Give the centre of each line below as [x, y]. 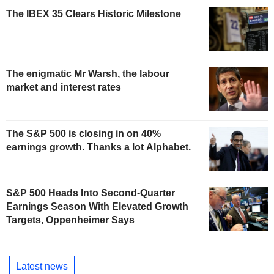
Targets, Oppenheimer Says [70, 220]
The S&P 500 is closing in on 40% [83, 133]
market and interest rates [64, 87]
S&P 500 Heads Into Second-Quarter [91, 193]
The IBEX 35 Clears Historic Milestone [94, 13]
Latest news [42, 266]
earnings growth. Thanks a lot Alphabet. [98, 147]
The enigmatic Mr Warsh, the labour [88, 73]
